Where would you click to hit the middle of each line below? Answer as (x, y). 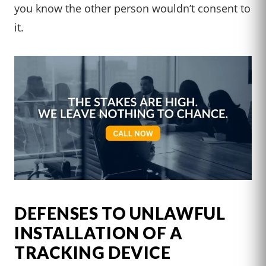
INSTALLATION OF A (99, 232)
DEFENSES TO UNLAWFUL (120, 213)
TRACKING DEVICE (93, 252)
